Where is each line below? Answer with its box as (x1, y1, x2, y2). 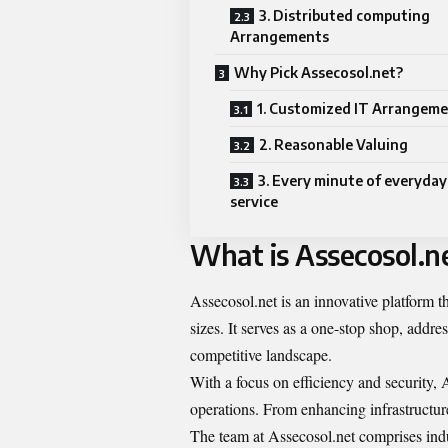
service (230, 193, 278, 211)
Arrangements (230, 28, 329, 46)
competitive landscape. (190, 343, 332, 365)
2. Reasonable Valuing (259, 136, 408, 154)
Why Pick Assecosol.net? (234, 64, 403, 82)
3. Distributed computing (259, 7, 430, 25)
